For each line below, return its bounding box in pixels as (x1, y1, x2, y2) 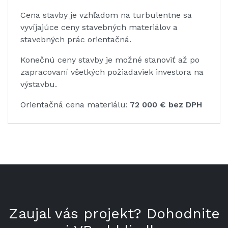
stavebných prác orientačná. (20, 35, 131, 45)
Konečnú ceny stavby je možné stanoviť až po (20, 55, 199, 65)
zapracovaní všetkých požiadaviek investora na (20, 67, 204, 77)
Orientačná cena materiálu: (20, 100, 128, 110)
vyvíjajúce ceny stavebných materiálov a (20, 22, 178, 33)
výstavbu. (20, 79, 57, 90)
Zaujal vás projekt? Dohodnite (8, 205, 220, 222)
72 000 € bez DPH (128, 100, 202, 110)
